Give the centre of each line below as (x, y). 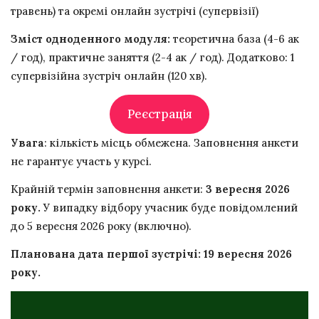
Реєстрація (159, 114)
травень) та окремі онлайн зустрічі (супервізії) (135, 11)
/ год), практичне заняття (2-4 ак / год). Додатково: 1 (152, 57)
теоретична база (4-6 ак (235, 38)
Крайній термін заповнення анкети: (108, 189)
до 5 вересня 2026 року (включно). (101, 226)
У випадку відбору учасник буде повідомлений (171, 208)
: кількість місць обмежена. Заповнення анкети (171, 143)
